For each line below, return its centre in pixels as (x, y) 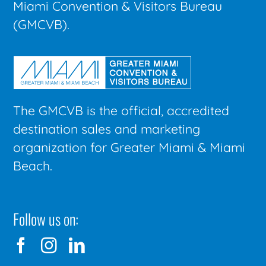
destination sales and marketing (107, 129)
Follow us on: (46, 218)
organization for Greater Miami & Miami (129, 147)
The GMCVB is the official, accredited (121, 110)
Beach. (33, 166)
